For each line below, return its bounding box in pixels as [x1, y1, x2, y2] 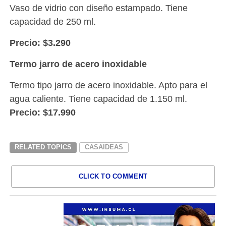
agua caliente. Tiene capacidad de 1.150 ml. [9, 93, 187, 104]
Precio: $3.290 [9, 37, 71, 48]
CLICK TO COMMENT [78, 173, 148, 181]
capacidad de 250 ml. [9, 16, 96, 27]
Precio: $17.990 [9, 107, 76, 118]
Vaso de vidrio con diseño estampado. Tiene [9, 3, 188, 14]
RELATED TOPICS [14, 143, 72, 151]
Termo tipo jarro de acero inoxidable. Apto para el [9, 80, 207, 91]
